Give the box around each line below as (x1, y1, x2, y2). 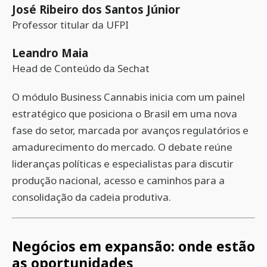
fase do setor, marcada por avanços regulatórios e (12, 123, 249, 137)
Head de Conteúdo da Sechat (12, 61, 150, 75)
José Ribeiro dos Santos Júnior (12, 2, 180, 17)
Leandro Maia (12, 45, 88, 60)
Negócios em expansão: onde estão (12, 237, 255, 256)
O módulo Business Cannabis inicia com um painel (12, 90, 245, 104)
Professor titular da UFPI (12, 18, 129, 32)
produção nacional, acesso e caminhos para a (12, 173, 225, 187)
